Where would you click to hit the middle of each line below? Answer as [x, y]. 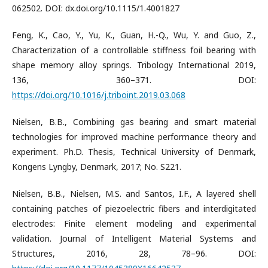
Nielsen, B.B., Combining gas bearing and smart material [134, 122]
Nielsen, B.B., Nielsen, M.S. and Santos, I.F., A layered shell [134, 194]
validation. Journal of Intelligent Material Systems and [134, 238]
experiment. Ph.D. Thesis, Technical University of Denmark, [134, 152]
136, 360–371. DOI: [134, 80]
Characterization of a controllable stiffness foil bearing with [134, 50]
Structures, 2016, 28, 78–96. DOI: [134, 253]
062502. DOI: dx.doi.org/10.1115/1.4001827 [96, 8]
